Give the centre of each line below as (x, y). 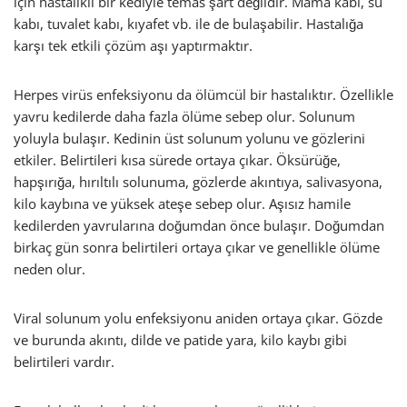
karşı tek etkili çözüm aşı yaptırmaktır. (133, 46)
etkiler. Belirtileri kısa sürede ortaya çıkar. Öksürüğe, (177, 160)
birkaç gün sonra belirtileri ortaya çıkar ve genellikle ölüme (197, 248)
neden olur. (50, 269)
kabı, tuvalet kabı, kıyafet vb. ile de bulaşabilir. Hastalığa (189, 24)
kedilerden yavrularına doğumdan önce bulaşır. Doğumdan (199, 226)
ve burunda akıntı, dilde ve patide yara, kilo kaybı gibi (180, 340)
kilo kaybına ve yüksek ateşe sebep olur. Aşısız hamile (182, 204)
